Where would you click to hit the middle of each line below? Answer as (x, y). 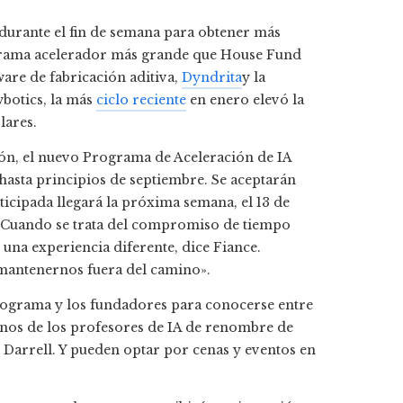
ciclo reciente (141, 100)
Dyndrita (212, 78)
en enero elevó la (245, 100)
